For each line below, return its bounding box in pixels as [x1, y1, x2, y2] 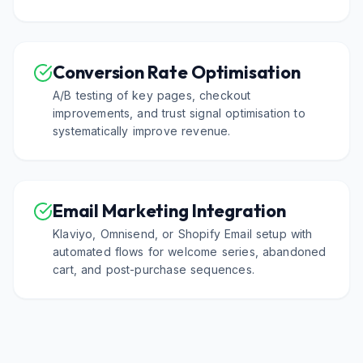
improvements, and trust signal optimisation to [53, 106, 305, 120]
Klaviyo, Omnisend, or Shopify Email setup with [53, 227, 313, 241]
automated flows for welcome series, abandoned [53, 245, 327, 258]
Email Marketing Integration [53, 199, 286, 222]
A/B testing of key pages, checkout [53, 88, 251, 102]
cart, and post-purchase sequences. [53, 263, 254, 276]
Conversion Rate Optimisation [53, 61, 301, 83]
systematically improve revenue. [53, 124, 231, 138]
